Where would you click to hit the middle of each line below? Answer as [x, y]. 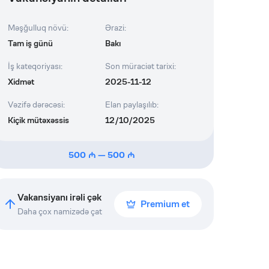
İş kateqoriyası [35, 66]
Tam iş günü [31, 43]
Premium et [165, 204]
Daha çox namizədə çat [60, 211]
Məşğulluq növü [38, 28]
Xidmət [21, 82]
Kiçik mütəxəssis [39, 120]
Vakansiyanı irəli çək [60, 197]
